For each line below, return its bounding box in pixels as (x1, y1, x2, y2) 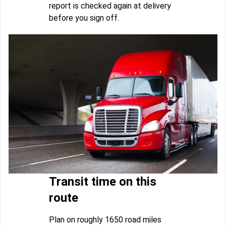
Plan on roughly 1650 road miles (49, 215, 161, 225)
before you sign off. (49, 13, 119, 23)
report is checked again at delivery (49, 1, 171, 11)
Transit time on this (49, 175, 156, 189)
